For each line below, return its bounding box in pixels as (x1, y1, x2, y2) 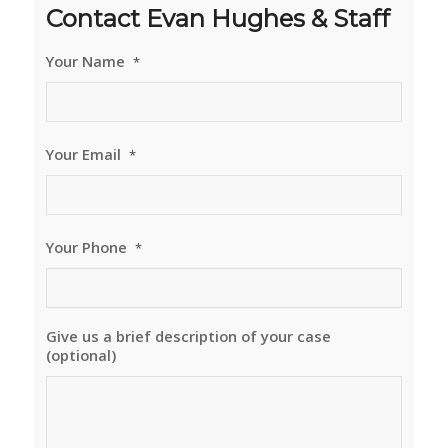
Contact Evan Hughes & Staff (45, 4, 390, 34)
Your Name (45, 51, 125, 72)
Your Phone (45, 237, 127, 258)
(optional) (45, 345, 116, 366)
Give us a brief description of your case (45, 326, 331, 347)
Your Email (45, 144, 121, 165)
